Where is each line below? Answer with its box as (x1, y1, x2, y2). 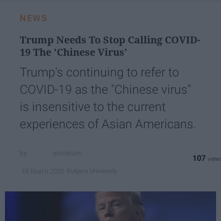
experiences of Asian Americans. (20, 116, 196, 131)
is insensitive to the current (20, 99, 166, 114)
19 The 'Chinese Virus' (20, 45, 127, 59)
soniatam (53, 149, 82, 157)
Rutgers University (67, 167, 117, 175)
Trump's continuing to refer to (20, 65, 179, 79)
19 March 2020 (22, 167, 64, 175)
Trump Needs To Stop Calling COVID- (20, 33, 200, 46)
